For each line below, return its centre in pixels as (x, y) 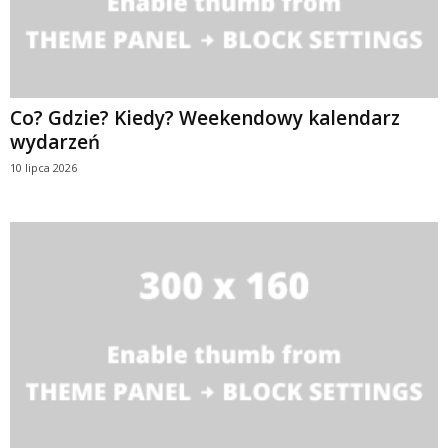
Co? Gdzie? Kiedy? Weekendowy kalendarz (205, 118)
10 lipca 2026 (43, 168)
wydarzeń (55, 142)
